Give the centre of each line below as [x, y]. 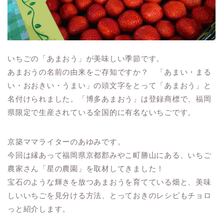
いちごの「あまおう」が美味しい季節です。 [86, 59]
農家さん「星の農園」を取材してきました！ [86, 169]
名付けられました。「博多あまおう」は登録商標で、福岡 [110, 99]
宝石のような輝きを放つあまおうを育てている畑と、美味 [110, 182]
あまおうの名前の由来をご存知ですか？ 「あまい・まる [110, 72]
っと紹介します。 [39, 209]
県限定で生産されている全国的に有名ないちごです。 [102, 112]
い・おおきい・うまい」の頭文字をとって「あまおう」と [110, 86]
